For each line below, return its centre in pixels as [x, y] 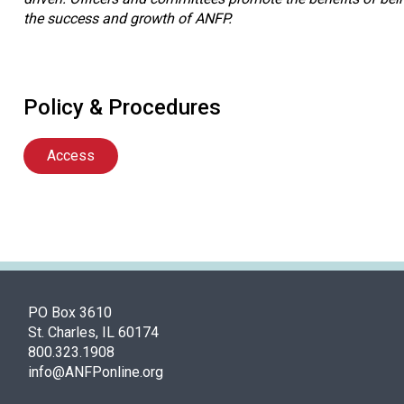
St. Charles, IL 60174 [93, 333]
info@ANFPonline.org [96, 372]
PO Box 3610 [70, 313]
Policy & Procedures [122, 107]
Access [71, 156]
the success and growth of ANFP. [128, 18]
